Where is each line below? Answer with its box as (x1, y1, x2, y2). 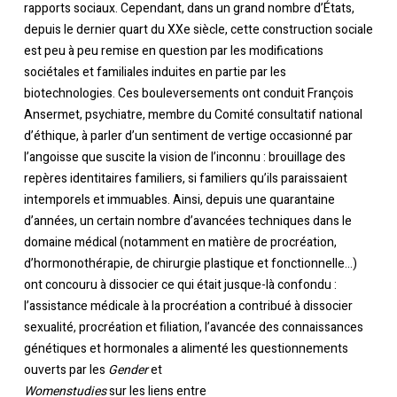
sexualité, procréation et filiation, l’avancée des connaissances (23, 317, 363, 337)
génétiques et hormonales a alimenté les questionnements (23, 339, 348, 358)
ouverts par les (23, 360, 108, 379)
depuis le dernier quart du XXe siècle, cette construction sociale (23, 19, 373, 39)
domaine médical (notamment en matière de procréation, (23, 232, 337, 252)
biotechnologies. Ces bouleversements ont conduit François (23, 83, 354, 103)
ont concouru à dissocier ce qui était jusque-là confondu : (23, 275, 337, 294)
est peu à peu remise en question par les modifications (23, 41, 323, 60)
